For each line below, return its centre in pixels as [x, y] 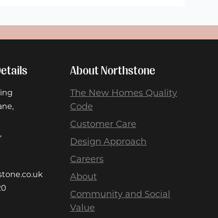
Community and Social [120, 194]
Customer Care [103, 124]
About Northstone [113, 70]
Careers [87, 159]
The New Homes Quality [124, 93]
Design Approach [108, 141]
